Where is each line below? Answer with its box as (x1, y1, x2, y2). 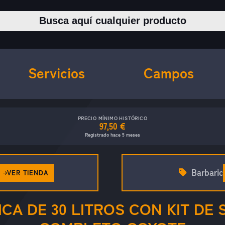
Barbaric (191, 167, 223, 178)
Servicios (28, 64, 85, 82)
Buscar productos (111, 11, 174, 21)
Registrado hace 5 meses (85, 131, 140, 138)
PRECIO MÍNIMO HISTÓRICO (77, 115, 148, 121)
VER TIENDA (7, 169, 49, 177)
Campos (144, 64, 194, 82)
